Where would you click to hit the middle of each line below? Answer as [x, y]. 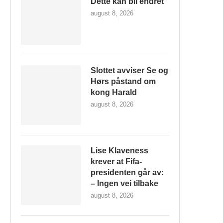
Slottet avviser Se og [129, 70]
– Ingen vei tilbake [124, 183]
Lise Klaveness [119, 151]
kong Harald [114, 92]
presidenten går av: [127, 172]
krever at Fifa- [116, 162]
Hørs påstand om [123, 81]
